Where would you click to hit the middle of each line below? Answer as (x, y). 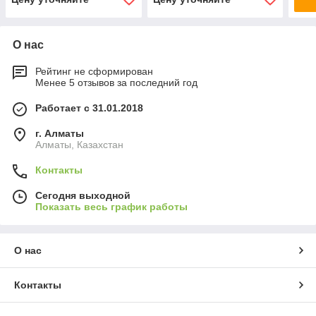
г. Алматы (60, 134)
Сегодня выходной (83, 196)
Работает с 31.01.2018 (89, 108)
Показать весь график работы (111, 207)
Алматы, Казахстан (79, 145)
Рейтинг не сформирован (94, 72)
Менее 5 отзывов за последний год (116, 83)
